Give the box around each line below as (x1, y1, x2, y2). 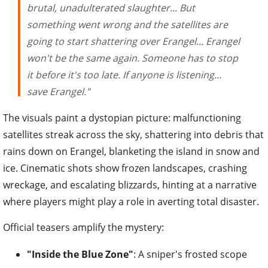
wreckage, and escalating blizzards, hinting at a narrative (3, 178, 257, 191)
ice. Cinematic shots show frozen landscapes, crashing (3, 161, 247, 175)
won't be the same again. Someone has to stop (27, 51, 238, 65)
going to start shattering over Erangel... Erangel (27, 34, 240, 48)
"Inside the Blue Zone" (27, 247, 133, 261)
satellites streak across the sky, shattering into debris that (3, 127, 264, 141)
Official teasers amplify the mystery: (3, 220, 164, 234)
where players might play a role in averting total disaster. (3, 194, 259, 208)
